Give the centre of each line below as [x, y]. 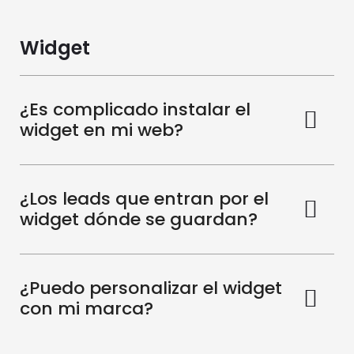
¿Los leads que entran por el [144, 199]
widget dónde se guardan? [139, 220]
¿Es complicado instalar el [135, 110]
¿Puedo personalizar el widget [151, 288]
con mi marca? [87, 309]
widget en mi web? [102, 130]
